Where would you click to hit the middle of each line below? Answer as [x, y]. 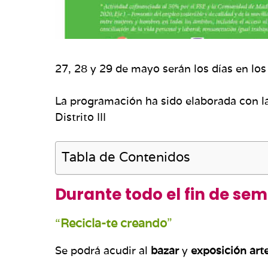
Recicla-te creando [114, 223]
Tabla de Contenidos [126, 156]
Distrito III [80, 117]
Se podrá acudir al [103, 250]
